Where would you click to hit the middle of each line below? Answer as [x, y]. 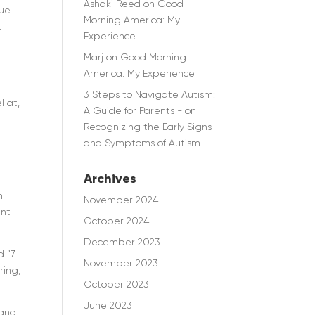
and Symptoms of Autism [142, 143]
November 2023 [121, 263]
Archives [110, 179]
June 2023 [108, 305]
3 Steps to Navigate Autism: [150, 94]
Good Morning [154, 57]
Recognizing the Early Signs [148, 127]
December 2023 [122, 242]
